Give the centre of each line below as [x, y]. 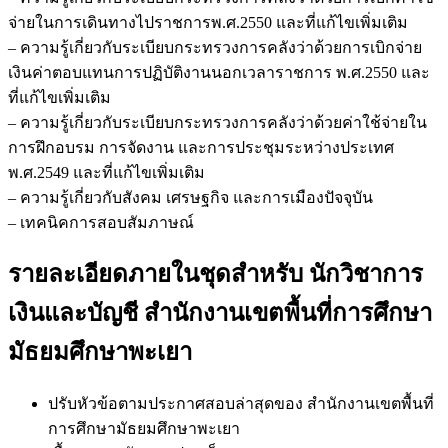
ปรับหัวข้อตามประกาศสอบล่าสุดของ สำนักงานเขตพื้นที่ [241, 404]
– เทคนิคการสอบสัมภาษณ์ [101, 222]
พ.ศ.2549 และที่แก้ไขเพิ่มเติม [106, 172]
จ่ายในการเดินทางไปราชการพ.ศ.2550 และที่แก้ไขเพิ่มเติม [208, 22]
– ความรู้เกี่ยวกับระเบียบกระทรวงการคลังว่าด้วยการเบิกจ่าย [215, 47]
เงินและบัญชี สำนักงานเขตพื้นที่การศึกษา [220, 313]
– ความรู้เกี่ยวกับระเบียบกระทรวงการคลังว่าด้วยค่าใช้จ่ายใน [217, 122]
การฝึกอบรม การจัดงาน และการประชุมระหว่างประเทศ [201, 147]
